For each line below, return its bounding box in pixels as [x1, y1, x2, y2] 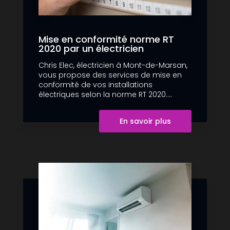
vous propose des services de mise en [39, 70, 182, 81]
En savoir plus [120, 116, 171, 127]
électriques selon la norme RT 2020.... [39, 89, 172, 100]
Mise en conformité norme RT [39, 33, 174, 46]
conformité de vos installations [39, 80, 152, 90]
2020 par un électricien [39, 42, 144, 55]
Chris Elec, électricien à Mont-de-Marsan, [39, 60, 187, 71]
